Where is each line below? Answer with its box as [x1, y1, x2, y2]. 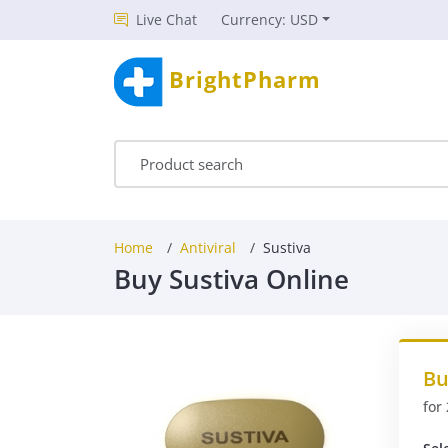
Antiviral [180, 238, 236, 257]
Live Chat [136, 10, 197, 29]
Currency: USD [221, 10, 318, 29]
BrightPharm [169, 64, 322, 95]
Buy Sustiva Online [114, 261, 349, 297]
